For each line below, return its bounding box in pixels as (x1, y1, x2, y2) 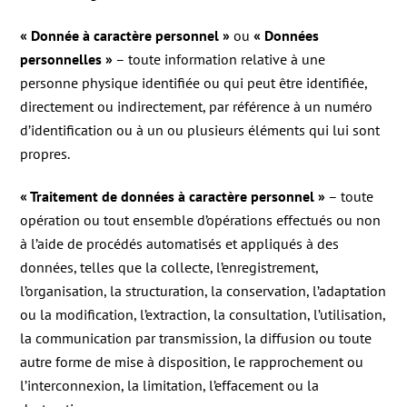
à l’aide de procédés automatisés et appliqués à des (20, 234, 340, 253)
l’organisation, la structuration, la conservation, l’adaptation (20, 282, 387, 301)
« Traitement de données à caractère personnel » (20, 187, 326, 206)
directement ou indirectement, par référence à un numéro (20, 97, 373, 116)
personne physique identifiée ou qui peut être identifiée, (20, 74, 368, 93)
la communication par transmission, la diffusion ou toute (20, 329, 372, 348)
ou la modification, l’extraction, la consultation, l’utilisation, (20, 305, 386, 324)
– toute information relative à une (113, 50, 326, 69)
